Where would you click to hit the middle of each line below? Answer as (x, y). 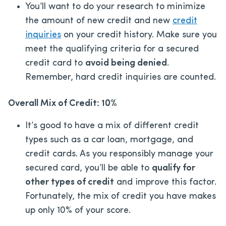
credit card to (55, 63)
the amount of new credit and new (99, 21)
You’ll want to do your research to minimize (115, 7)
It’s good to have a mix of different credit (112, 126)
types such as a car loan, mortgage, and (109, 140)
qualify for (174, 168)
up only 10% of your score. (78, 210)
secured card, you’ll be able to (89, 168)
